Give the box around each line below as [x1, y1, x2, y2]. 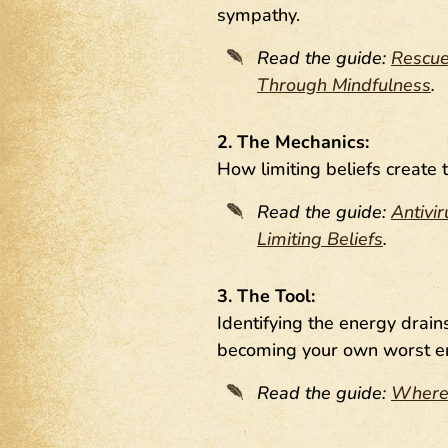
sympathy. [216, 2, 300, 27]
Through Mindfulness [256, 72, 431, 97]
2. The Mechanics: [216, 129, 369, 154]
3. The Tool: [216, 283, 315, 308]
